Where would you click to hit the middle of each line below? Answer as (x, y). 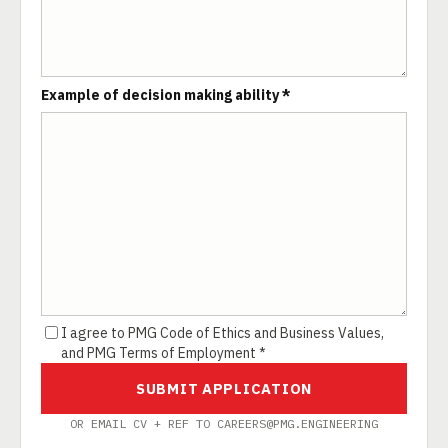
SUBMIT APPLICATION (224, 388)
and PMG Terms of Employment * (163, 353)
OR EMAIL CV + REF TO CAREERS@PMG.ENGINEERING (224, 423)
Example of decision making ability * (166, 95)
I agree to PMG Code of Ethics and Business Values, (222, 333)
